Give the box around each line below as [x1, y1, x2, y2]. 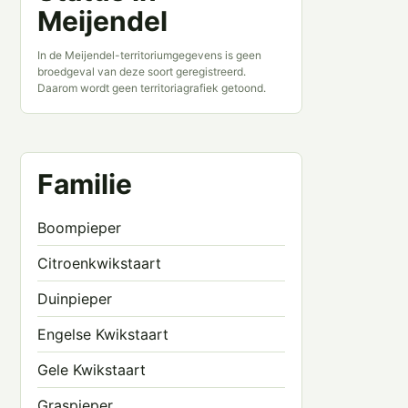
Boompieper [37, 219, 121, 237]
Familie [37, 168, 132, 200]
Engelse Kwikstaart [37, 325, 168, 343]
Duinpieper [37, 290, 112, 308]
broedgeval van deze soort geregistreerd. [37, 65, 246, 78]
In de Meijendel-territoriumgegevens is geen [37, 48, 261, 62]
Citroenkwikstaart [37, 254, 161, 272]
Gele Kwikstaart [37, 361, 146, 379]
